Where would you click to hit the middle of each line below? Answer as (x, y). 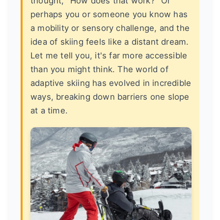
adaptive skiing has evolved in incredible (111, 83)
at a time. (49, 110)
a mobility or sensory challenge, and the (110, 28)
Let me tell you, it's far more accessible (109, 55)
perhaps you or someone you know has (109, 14)
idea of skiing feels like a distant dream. (110, 42)
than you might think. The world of (99, 69)
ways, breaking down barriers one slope (110, 97)
